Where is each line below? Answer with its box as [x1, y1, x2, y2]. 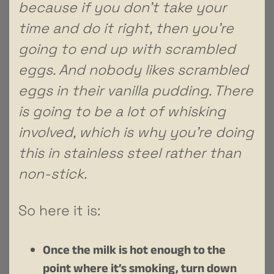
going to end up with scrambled [18, 39, 235, 58]
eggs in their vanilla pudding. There [18, 81, 253, 100]
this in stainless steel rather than [18, 143, 241, 162]
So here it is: [18, 201, 100, 220]
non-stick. [18, 164, 87, 183]
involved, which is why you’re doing [18, 122, 254, 141]
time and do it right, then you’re [18, 18, 234, 37]
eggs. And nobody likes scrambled [18, 60, 248, 79]
